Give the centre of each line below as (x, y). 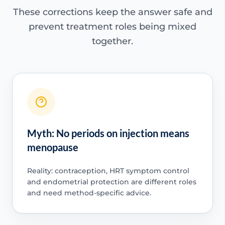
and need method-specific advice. (89, 193)
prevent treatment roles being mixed (113, 26)
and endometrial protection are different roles (111, 182)
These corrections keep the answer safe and (113, 12)
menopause (52, 147)
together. (113, 41)
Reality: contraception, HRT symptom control (108, 171)
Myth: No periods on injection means (108, 133)
